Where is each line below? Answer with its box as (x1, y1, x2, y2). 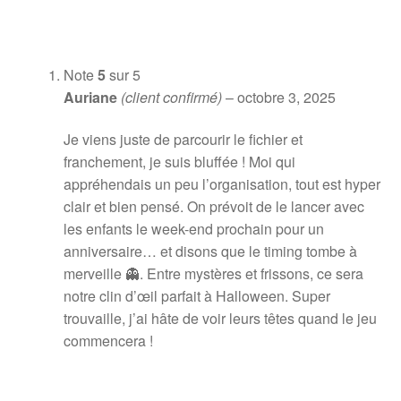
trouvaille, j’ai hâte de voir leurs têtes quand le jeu (63, 308, 377, 329)
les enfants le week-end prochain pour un (63, 218, 324, 240)
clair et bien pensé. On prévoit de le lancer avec (63, 196, 364, 218)
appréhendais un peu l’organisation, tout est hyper (63, 174, 380, 195)
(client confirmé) (120, 86, 222, 107)
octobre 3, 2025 (236, 86, 336, 107)
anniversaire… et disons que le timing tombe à (63, 241, 357, 262)
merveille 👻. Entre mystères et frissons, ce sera (63, 263, 363, 285)
